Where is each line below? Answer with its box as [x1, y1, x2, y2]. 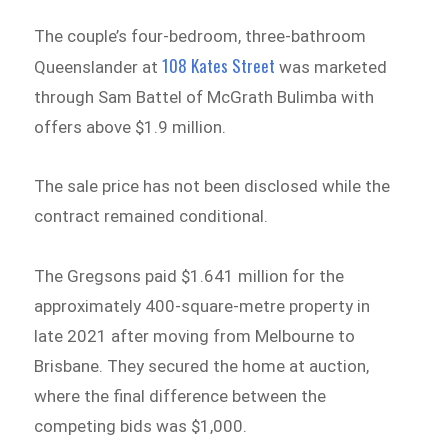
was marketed [279, 56, 388, 77]
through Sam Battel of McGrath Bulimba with [34, 86, 375, 107]
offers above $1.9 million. [34, 116, 227, 137]
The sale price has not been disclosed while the [34, 176, 391, 197]
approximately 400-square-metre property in [34, 296, 371, 317]
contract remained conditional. [34, 206, 269, 227]
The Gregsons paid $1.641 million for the [34, 266, 345, 287]
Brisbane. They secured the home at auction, [34, 356, 370, 377]
